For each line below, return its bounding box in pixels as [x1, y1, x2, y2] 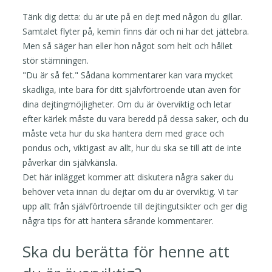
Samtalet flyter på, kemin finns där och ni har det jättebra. [22, 25, 250, 37]
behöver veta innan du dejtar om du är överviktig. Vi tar [22, 185, 239, 197]
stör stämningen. [22, 54, 89, 66]
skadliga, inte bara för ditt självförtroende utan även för [22, 83, 241, 95]
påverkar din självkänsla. [22, 156, 118, 168]
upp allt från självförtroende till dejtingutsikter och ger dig [22, 200, 248, 212]
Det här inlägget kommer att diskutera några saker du [22, 171, 234, 183]
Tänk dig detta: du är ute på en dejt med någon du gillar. [22, 10, 243, 22]
